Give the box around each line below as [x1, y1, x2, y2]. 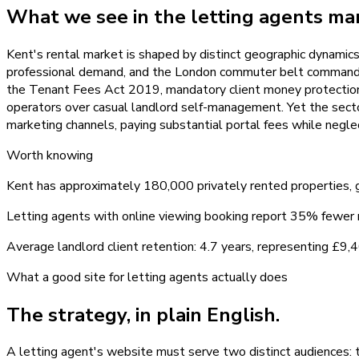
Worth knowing [6, 146, 93, 164]
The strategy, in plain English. [6, 301, 280, 328]
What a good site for [6, 268, 127, 286]
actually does [208, 268, 288, 286]
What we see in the [6, 3, 191, 30]
